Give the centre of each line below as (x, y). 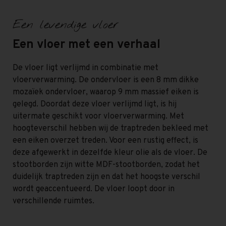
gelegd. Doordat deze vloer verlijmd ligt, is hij (95, 104)
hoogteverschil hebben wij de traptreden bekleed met (110, 128)
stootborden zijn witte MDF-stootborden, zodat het (106, 165)
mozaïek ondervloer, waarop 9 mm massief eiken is (106, 92)
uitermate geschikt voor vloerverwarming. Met (98, 116)
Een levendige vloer (66, 25)
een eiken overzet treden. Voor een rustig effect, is (105, 140)
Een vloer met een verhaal (87, 45)
